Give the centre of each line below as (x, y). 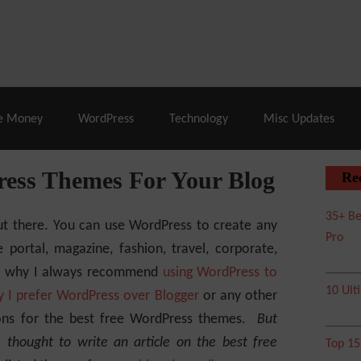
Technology (199, 119)
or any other (238, 296)
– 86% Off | (174, 25)
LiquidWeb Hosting (278, 25)
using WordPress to (220, 273)
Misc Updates (299, 119)
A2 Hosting (92, 25)
